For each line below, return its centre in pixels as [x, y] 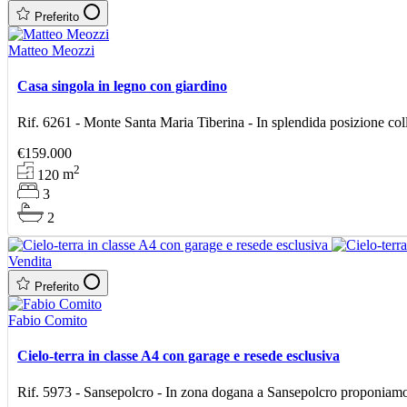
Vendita [30, 262]
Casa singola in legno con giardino [122, 86]
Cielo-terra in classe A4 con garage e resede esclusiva [179, 356]
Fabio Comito [48, 321]
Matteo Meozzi [51, 51]
